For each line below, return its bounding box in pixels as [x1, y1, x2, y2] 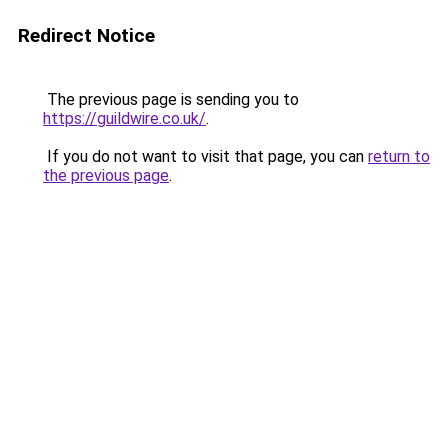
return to [368, 147, 430, 166]
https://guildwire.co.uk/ [43, 109, 206, 128]
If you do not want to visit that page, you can [43, 147, 368, 166]
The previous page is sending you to [43, 90, 299, 109]
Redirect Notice [18, 24, 155, 47]
